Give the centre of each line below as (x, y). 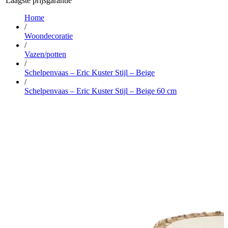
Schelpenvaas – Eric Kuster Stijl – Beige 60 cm (101, 91)
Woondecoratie (49, 36)
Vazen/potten (45, 54)
